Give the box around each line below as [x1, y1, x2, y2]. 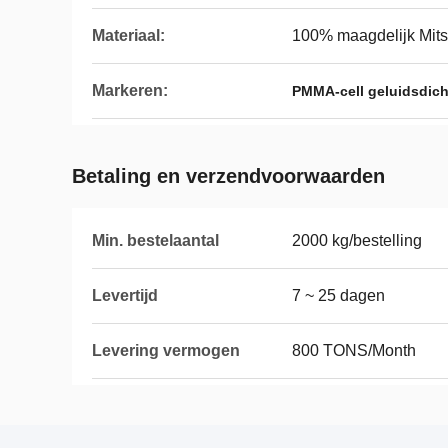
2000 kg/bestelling [292, 232, 422, 249]
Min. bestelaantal [92, 232, 219, 249]
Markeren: [92, 82, 168, 99]
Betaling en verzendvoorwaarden [72, 165, 385, 187]
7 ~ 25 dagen [292, 287, 385, 304]
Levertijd [92, 287, 158, 304]
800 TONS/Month [292, 342, 416, 359]
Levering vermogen [92, 342, 240, 359]
